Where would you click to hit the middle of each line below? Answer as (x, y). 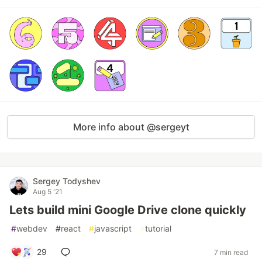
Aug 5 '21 (48, 192)
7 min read (231, 252)
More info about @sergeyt (131, 127)
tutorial (158, 228)
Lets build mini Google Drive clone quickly (128, 210)
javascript (113, 228)
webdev (32, 228)
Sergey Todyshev (67, 181)
